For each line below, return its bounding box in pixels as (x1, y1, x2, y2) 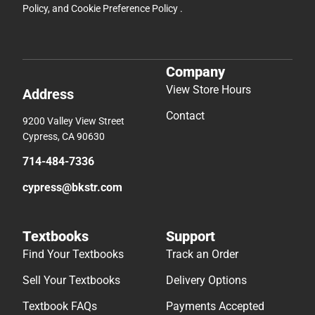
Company (166, 63, 225, 81)
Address (22, 86, 74, 103)
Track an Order (166, 247, 238, 262)
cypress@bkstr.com (22, 181, 122, 195)
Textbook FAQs (22, 300, 97, 314)
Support (166, 228, 215, 245)
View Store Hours (166, 83, 251, 97)
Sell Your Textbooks (22, 274, 120, 288)
